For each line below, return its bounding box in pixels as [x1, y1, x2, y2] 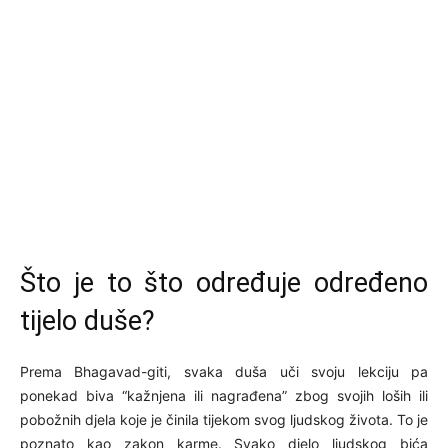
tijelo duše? [20, 304, 155, 337]
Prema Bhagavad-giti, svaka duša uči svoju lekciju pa [20, 362, 428, 380]
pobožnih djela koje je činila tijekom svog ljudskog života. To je [20, 410, 428, 428]
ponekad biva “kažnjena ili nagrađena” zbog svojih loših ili [20, 386, 428, 404]
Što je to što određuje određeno [20, 266, 428, 299]
